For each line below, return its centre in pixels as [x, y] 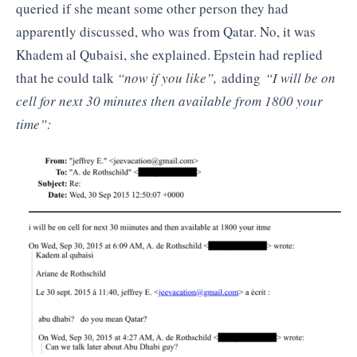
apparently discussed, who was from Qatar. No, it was [166, 31]
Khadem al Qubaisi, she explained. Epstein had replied [169, 54]
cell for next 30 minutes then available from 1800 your [169, 100]
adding [243, 77]
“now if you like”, [169, 77]
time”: [34, 124]
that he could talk [67, 77]
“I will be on [300, 77]
